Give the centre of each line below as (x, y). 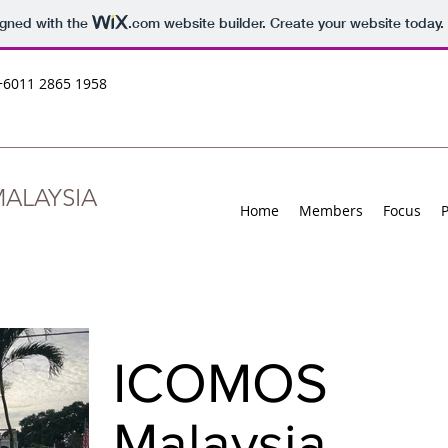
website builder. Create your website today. (301, 23)
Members (331, 210)
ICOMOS (220, 383)
